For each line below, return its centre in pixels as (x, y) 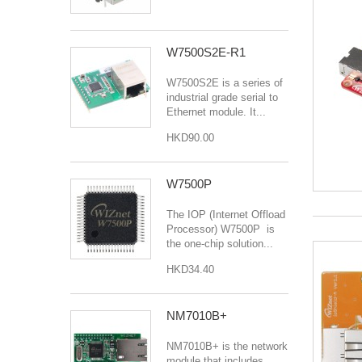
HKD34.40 (190, 269)
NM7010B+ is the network (227, 346)
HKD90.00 (190, 137)
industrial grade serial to (222, 97)
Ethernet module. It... (216, 112)
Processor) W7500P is (221, 229)
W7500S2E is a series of (225, 82)
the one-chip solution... (220, 243)
